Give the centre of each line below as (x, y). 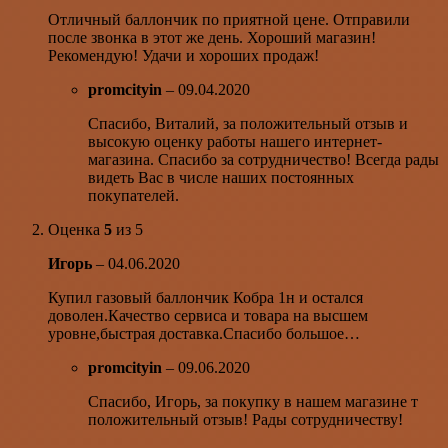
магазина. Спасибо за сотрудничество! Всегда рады (263, 159)
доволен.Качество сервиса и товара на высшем (208, 315)
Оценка (76, 229)
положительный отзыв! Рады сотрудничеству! (245, 419)
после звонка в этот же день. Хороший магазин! (212, 37)
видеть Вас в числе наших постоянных (221, 177)
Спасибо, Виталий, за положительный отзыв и (248, 123)
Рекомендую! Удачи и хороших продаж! (183, 55)
